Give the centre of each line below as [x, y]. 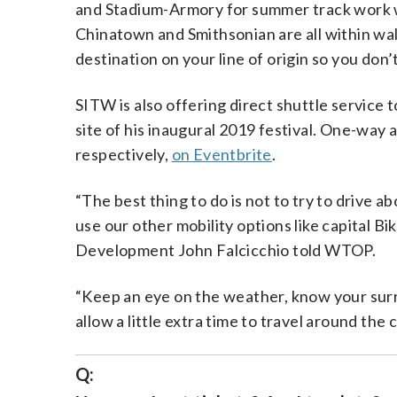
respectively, [124, 154]
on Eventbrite [222, 154]
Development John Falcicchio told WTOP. [226, 250]
